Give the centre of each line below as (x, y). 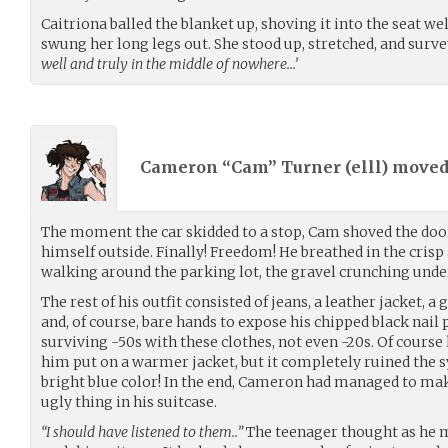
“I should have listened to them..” (142, 431)
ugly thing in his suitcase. (129, 401)
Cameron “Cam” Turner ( (245, 167)
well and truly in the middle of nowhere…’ (169, 63)
